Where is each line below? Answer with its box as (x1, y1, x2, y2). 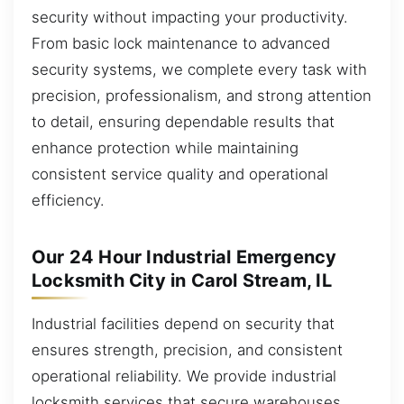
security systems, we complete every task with (32, 60, 367, 78)
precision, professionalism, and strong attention (32, 86, 372, 105)
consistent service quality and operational (32, 164, 328, 183)
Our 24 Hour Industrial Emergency (32, 245, 337, 268)
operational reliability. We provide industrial (32, 366, 336, 385)
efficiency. (32, 190, 105, 209)
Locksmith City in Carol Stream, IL (32, 269, 332, 291)
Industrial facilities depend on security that (32, 314, 335, 333)
